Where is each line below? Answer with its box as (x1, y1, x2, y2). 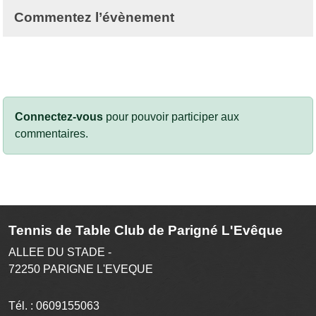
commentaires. (15, 127, 88, 140)
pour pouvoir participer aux (103, 110, 239, 123)
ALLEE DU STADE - (8, 245, 111, 258)
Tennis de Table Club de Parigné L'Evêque (8, 222, 283, 238)
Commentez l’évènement (14, 9, 174, 25)
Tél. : (8, 299, 36, 312)
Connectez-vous (15, 110, 103, 123)
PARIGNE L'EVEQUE (43, 262, 153, 275)
